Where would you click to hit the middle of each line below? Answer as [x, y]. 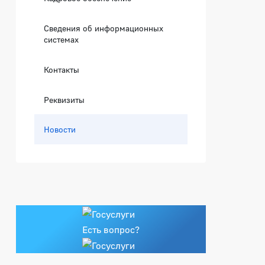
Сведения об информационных [104, 28]
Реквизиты [64, 99]
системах [62, 39]
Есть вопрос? [111, 229]
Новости [60, 129]
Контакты [62, 69]
